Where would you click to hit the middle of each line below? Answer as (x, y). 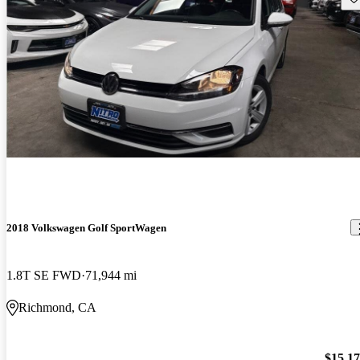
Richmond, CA (57, 307)
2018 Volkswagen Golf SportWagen (86, 227)
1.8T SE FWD (44, 275)
